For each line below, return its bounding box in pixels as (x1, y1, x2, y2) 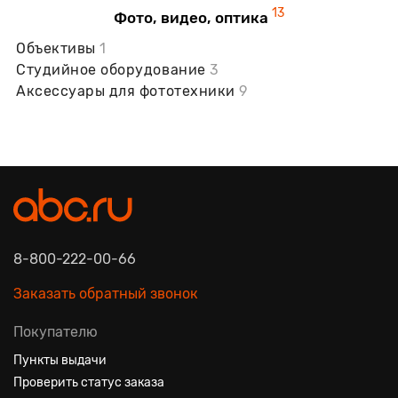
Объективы (16, 39, 100, 57)
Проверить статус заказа (13, 374, 164, 390)
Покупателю (13, 322, 98, 340)
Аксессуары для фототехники (16, 82, 240, 99)
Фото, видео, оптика (114, 8, 272, 27)
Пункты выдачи (13, 352, 107, 368)
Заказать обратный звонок (13, 284, 198, 302)
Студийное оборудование (16, 60, 211, 78)
